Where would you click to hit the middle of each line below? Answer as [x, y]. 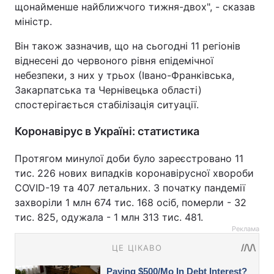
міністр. [33, 21]
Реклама [246, 228]
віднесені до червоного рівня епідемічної [114, 60]
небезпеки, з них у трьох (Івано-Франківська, [124, 75]
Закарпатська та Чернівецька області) [108, 90]
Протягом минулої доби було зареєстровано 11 [129, 158]
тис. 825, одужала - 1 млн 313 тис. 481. [109, 217]
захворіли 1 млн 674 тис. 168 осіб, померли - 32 [131, 202]
